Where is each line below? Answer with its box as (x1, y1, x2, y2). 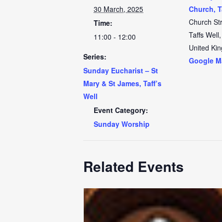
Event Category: (94, 105, 148, 115)
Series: (83, 52, 107, 61)
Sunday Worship (94, 119, 150, 129)
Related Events (83, 156, 184, 176)
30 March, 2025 (94, 4, 143, 14)
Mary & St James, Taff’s (83, 78, 162, 88)
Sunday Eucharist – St (83, 65, 158, 75)
